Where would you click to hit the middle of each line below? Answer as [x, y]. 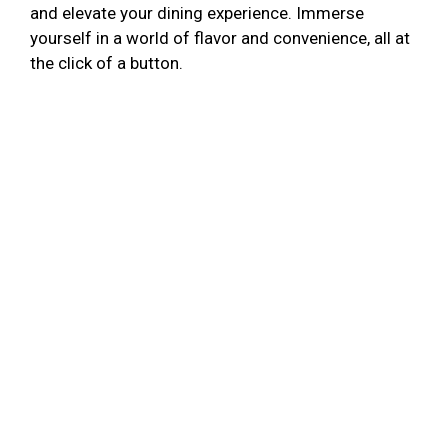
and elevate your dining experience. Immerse [197, 12]
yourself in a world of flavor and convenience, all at [220, 37]
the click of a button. [106, 62]
